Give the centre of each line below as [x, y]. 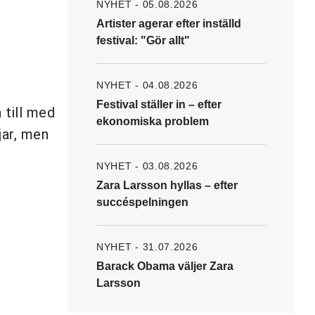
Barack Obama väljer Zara [165, 266]
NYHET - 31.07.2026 [147, 246]
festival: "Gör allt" [143, 40]
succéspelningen [142, 202]
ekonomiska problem [153, 121]
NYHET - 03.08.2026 [147, 166]
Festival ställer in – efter [159, 104]
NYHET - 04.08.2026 [147, 85]
